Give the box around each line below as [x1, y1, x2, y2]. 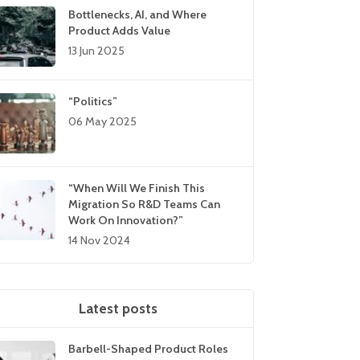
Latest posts [78, 299, 157, 317]
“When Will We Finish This [68, 181, 206, 196]
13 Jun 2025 [68, 43, 125, 59]
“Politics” [68, 94, 118, 109]
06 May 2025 [68, 114, 137, 129]
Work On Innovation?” [68, 213, 184, 228]
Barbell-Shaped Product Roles [68, 341, 229, 356]
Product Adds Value [68, 23, 171, 39]
